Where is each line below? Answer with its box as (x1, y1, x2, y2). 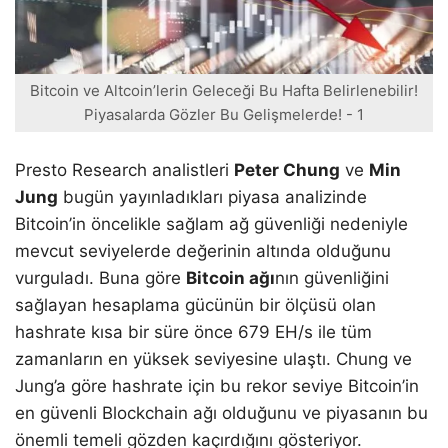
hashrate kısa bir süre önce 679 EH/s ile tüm (15, 322, 372, 343)
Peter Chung (234, 160, 340, 181)
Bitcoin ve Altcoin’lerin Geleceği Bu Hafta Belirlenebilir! (30, 80, 418, 100)
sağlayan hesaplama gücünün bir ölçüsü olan (15, 295, 376, 316)
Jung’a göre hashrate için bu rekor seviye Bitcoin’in (15, 376, 419, 397)
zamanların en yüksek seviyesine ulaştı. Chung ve (15, 349, 412, 370)
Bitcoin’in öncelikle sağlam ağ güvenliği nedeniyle (15, 214, 408, 235)
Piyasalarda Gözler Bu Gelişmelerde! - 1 (84, 104, 364, 124)
